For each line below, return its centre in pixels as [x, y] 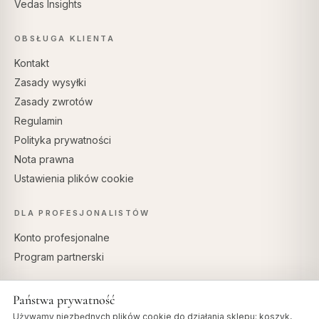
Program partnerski [59, 257]
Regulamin [38, 121]
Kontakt [32, 63]
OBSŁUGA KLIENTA [64, 39]
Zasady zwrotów [53, 102]
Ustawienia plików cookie [74, 179]
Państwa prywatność [64, 300]
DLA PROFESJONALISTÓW [82, 213]
